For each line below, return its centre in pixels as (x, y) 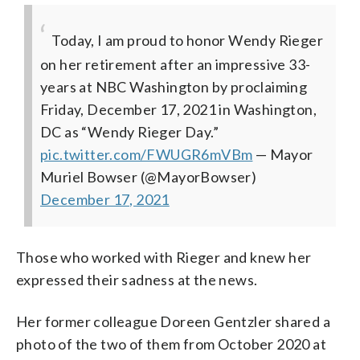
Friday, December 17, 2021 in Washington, (178, 109)
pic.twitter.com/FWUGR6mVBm (147, 154)
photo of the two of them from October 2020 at (171, 344)
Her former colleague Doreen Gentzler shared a (173, 321)
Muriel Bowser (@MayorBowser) (149, 176)
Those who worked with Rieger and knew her (164, 257)
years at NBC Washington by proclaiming (174, 86)
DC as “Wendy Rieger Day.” (129, 131)
